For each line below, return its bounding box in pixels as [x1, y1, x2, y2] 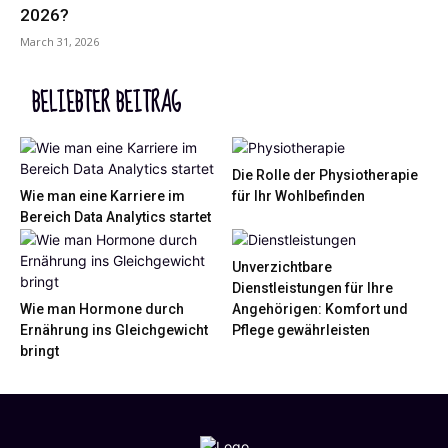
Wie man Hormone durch [20, 301, 184, 317]
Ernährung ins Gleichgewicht [20, 322, 208, 338]
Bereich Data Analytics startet [20, 209, 211, 225]
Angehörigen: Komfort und [231, 301, 408, 317]
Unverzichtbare [231, 259, 332, 275]
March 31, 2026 [20, 34, 99, 49]
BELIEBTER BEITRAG [32, 81, 181, 126]
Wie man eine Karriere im [20, 188, 185, 204]
